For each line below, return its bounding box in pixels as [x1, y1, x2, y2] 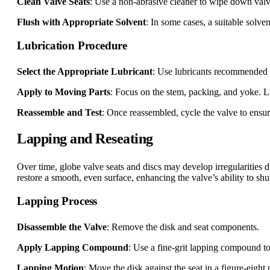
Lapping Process [17, 195, 98, 208]
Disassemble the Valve [17, 222, 107, 233]
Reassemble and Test [17, 107, 102, 118]
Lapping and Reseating [17, 131, 153, 147]
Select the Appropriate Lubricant [17, 66, 152, 77]
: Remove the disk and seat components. [107, 222, 259, 233]
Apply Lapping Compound [17, 242, 128, 253]
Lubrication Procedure [17, 39, 128, 52]
